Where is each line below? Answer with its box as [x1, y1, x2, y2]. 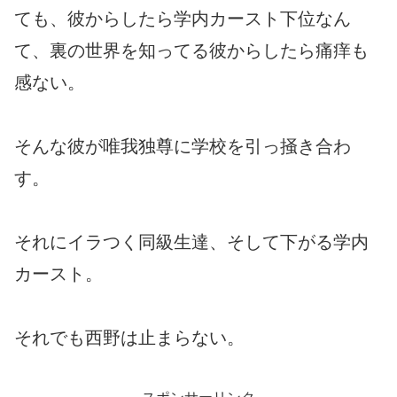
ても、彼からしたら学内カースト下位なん [14, 8, 351, 28]
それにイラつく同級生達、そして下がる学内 [14, 231, 369, 252]
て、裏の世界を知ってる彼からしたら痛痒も [14, 40, 369, 60]
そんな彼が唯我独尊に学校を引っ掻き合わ [14, 136, 351, 156]
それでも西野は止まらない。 [14, 327, 245, 347]
